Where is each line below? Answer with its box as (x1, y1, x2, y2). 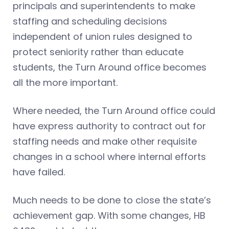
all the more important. (13, 76, 118, 89)
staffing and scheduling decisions (13, 15, 167, 28)
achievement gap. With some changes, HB (13, 209, 205, 222)
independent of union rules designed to (13, 30, 192, 43)
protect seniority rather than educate (13, 45, 184, 59)
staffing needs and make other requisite (13, 135, 197, 148)
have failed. (13, 166, 65, 179)
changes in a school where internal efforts (13, 150, 206, 164)
